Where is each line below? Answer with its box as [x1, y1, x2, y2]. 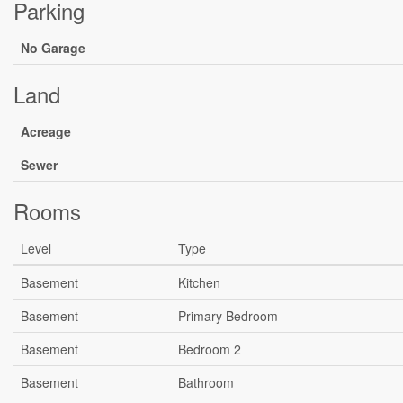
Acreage [21, 122, 71, 140]
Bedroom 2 [178, 340, 241, 358]
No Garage [21, 39, 85, 57]
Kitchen [178, 273, 220, 291]
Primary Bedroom [178, 307, 278, 325]
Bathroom [178, 373, 234, 391]
